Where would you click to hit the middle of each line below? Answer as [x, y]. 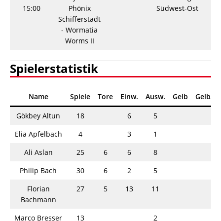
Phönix [79, 8]
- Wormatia [79, 30]
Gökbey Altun [38, 115]
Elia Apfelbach [38, 134]
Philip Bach [38, 170]
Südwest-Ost [177, 8]
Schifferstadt [79, 19]
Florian [38, 188]
